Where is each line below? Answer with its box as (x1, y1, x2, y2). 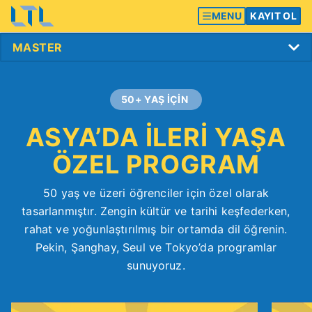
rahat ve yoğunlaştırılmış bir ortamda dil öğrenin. (24, 222, 288, 236)
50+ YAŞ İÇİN (120, 93, 189, 105)
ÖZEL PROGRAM (52, 149, 260, 180)
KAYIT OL (250, 10, 297, 22)
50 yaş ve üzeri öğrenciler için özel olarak (43, 186, 269, 200)
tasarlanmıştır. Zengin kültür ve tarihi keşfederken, (22, 204, 290, 218)
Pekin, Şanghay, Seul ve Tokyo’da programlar (35, 240, 277, 254)
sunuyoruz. (127, 258, 185, 272)
